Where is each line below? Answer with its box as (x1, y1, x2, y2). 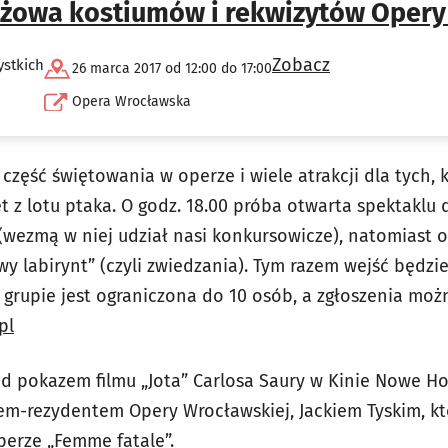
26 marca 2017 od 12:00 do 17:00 (72, 60, 272, 78)
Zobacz (272, 54, 330, 77)
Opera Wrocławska (72, 93, 191, 111)
